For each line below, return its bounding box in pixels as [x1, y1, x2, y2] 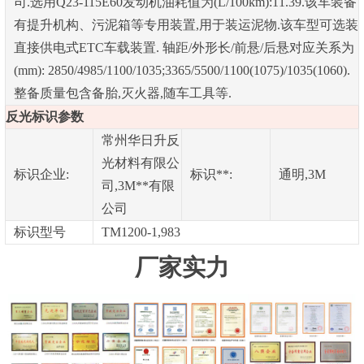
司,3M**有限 [101, 178, 175, 193]
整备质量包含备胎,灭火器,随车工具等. [13, 85, 232, 100]
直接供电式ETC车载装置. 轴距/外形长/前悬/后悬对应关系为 [13, 40, 354, 54]
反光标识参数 [5, 109, 84, 123]
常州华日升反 [101, 132, 180, 147]
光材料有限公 [101, 155, 180, 170]
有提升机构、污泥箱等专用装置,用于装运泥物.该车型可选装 [13, 17, 358, 32]
